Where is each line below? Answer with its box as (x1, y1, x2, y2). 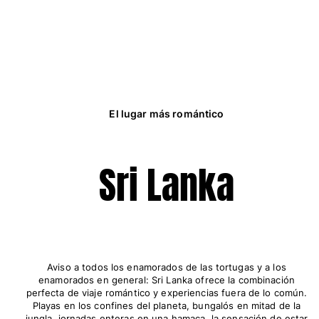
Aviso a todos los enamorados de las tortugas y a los (47, 261, 286, 273)
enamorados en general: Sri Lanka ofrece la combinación (38, 274, 296, 286)
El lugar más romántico (109, 107, 224, 120)
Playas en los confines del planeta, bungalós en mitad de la (32, 300, 301, 312)
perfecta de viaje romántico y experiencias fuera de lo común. (26, 287, 308, 299)
